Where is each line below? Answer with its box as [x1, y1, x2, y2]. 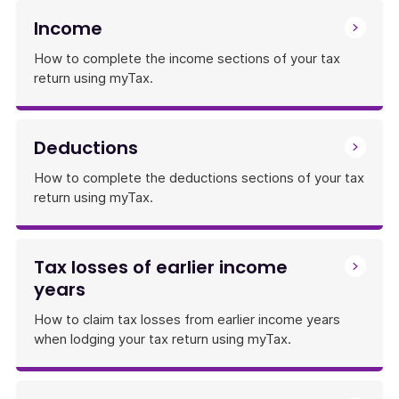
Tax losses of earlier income [34, 255, 288, 280]
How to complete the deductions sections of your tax [34, 169, 364, 186]
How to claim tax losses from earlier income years [34, 311, 340, 328]
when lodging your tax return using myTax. [34, 330, 291, 347]
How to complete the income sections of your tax [34, 50, 340, 67]
